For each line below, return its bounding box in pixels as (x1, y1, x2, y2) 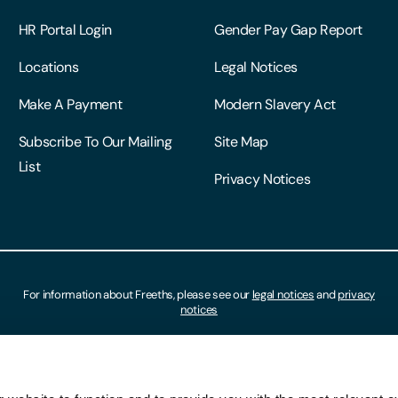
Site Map (213, 132, 268, 152)
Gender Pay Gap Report (213, 20, 362, 40)
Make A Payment (18, 95, 123, 115)
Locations (18, 58, 79, 77)
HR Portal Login (18, 20, 112, 40)
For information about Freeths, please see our (23, 287, 252, 303)
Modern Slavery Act (213, 95, 337, 115)
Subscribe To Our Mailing (18, 132, 172, 152)
